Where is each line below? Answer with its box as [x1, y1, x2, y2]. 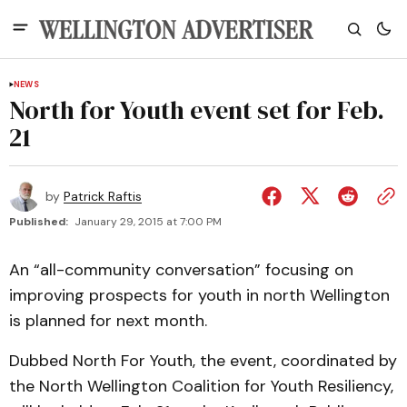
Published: [9, 214, 68, 229]
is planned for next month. [9, 310, 207, 332]
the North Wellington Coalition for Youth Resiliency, [9, 375, 393, 397]
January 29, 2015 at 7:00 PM [74, 214, 222, 229]
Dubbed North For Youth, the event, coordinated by [9, 350, 397, 372]
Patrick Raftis [64, 188, 142, 204]
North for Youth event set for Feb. [9, 93, 384, 127]
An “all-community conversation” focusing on [9, 259, 353, 281]
